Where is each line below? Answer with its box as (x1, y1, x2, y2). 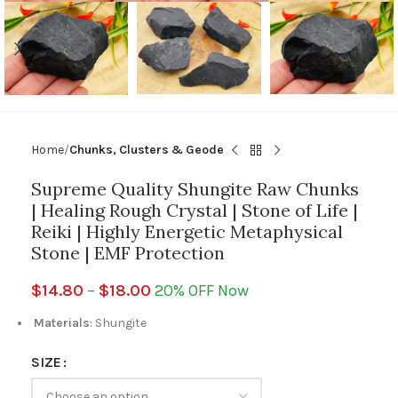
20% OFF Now (151, 281, 249, 300)
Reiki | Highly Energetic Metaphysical (31, 220, 343, 243)
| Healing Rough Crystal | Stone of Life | (31, 199, 358, 221)
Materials (31, 315, 90, 330)
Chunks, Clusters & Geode (69, 142, 224, 157)
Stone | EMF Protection (31, 242, 225, 264)
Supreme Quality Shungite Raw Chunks (31, 178, 359, 200)
